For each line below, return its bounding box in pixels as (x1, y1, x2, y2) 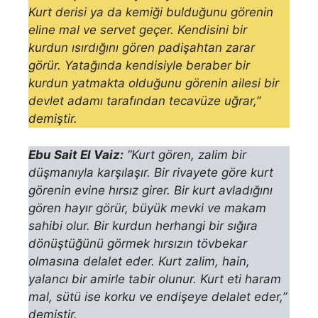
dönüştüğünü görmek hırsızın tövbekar (28, 236, 247, 251)
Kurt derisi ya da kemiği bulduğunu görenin (28, 5, 273, 20)
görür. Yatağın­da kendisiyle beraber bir (28, 58, 250, 73)
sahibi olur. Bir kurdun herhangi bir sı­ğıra (28, 218, 258, 233)
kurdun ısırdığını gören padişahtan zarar (28, 40, 255, 55)
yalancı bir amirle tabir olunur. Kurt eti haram (28, 271, 281, 286)
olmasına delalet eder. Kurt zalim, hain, (28, 253, 250, 268)
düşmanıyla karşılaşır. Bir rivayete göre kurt (28, 165, 273, 180)
